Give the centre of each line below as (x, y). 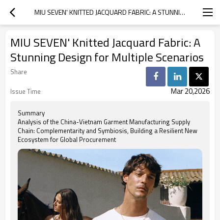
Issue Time (26, 91)
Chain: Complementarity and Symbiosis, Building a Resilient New (108, 131)
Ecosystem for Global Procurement (67, 139)
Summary (31, 113)
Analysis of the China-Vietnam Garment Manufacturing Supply (104, 122)
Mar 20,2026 (190, 91)
